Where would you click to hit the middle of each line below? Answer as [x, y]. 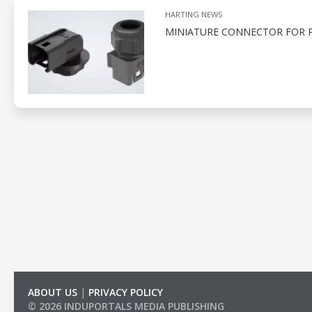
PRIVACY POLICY [126, 292]
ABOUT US [53, 292]
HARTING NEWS [193, 14]
